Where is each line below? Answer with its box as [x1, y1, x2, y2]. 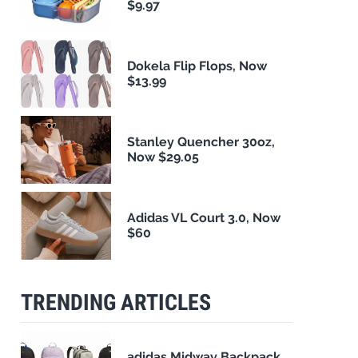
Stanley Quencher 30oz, [127, 134, 276, 150]
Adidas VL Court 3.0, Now [127, 210, 281, 226]
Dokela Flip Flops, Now [127, 58, 268, 74]
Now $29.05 [127, 149, 200, 165]
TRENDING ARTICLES [21, 288, 211, 316]
